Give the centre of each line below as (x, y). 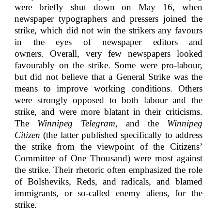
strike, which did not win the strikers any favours (108, 30)
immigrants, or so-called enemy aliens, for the (108, 193)
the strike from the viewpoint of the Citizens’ (108, 147)
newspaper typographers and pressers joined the (108, 19)
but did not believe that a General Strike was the (108, 77)
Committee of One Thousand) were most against (108, 158)
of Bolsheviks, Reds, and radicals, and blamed (108, 181)
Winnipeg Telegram (76, 123)
